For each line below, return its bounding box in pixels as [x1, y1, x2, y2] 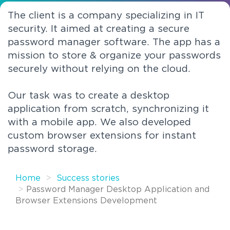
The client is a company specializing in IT [8, 11, 204, 20]
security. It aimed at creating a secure [8, 24, 189, 33]
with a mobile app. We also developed [8, 118, 191, 127]
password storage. [8, 144, 97, 154]
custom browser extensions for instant [8, 131, 196, 140]
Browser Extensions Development [15, 197, 157, 205]
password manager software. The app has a [8, 37, 220, 47]
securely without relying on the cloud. [8, 64, 194, 73]
